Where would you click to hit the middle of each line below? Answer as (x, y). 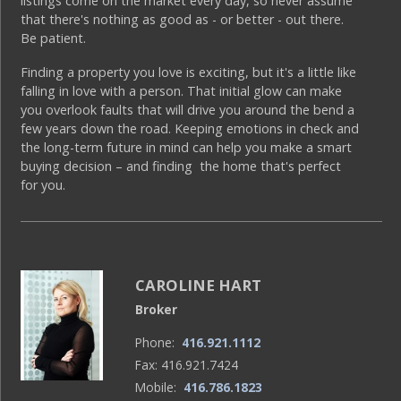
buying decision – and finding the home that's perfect (181, 166)
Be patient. (54, 38)
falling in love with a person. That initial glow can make (182, 91)
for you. (43, 185)
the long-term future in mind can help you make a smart (187, 148)
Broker (157, 310)
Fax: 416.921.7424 (187, 365)
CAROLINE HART (199, 285)
